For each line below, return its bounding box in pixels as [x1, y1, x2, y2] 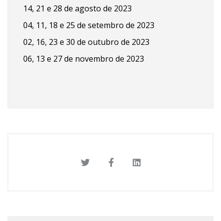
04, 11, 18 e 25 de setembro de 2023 [23, 19, 154, 31]
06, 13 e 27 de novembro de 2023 [23, 53, 144, 64]
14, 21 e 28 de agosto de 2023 [23, 2, 132, 14]
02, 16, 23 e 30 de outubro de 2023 [23, 36, 149, 47]
